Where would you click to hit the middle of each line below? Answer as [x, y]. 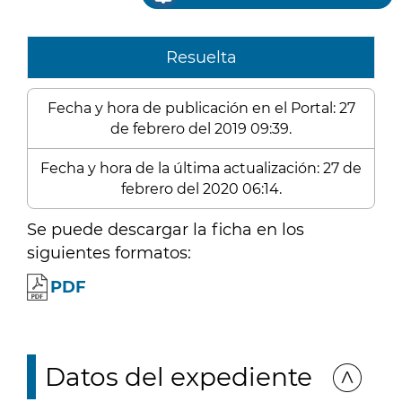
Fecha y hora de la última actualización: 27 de [201, 168]
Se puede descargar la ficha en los [166, 230]
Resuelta [201, 57]
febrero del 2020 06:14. [201, 189]
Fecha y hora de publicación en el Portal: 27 [201, 108]
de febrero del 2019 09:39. [201, 129]
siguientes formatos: [109, 253]
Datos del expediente [179, 377]
